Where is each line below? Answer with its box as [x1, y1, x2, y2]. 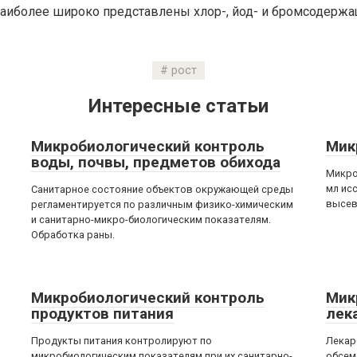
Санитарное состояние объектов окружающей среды [31, 183, 293, 195]
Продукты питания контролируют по [31, 335, 212, 347]
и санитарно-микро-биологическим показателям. [31, 214, 271, 226]
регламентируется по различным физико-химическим [31, 198, 293, 210]
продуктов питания [31, 304, 174, 323]
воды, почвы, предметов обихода [31, 153, 280, 171]
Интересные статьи [88, 95, 269, 117]
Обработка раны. [31, 229, 115, 241]
